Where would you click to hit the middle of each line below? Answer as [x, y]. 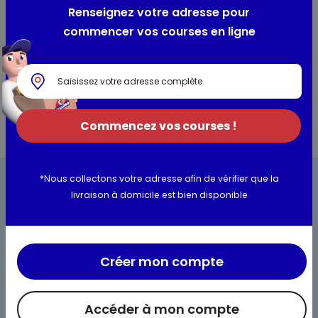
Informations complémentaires [112, 68]
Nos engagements [68, 292]
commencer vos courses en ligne [159, 32]
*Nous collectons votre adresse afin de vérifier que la [159, 178]
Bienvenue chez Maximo [82, 270]
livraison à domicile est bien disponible [159, 194]
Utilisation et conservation [96, 33]
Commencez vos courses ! [159, 126]
